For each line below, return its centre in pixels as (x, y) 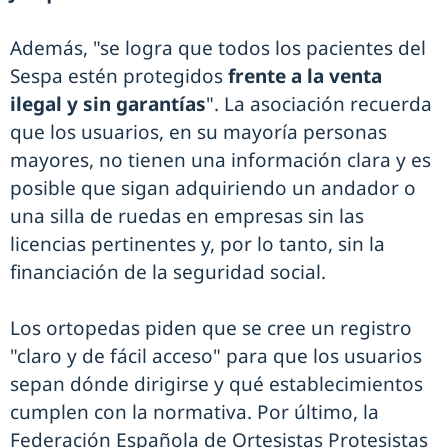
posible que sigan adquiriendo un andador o (213, 188)
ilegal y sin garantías (108, 104)
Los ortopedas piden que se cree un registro (211, 328)
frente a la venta (305, 76)
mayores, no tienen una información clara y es (220, 160)
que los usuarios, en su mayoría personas (198, 132)
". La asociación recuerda (319, 104)
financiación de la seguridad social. (168, 272)
